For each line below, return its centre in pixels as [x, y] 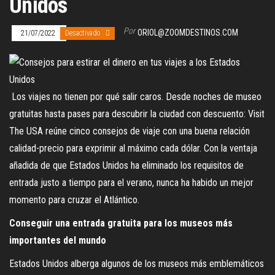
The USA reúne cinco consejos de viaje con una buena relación [130, 131]
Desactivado [84, 33]
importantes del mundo [58, 240]
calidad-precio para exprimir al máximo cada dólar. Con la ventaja [133, 148]
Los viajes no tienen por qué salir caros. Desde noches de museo [135, 96]
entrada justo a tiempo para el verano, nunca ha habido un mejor [131, 182]
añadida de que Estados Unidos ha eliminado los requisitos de [126, 165]
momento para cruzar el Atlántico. [74, 199]
